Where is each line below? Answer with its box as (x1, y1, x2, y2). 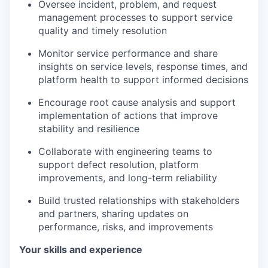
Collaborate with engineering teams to (38, 145, 212, 157)
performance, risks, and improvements (38, 220, 213, 233)
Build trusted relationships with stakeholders (38, 194, 239, 206)
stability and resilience (38, 122, 139, 135)
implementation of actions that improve (38, 109, 218, 121)
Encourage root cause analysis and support (38, 96, 236, 108)
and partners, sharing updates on (38, 207, 188, 220)
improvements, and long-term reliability (38, 171, 217, 184)
